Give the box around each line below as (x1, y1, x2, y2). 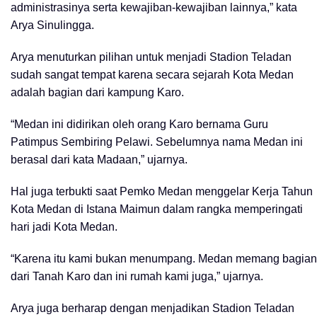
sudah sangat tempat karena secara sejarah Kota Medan (11, 68, 294, 81)
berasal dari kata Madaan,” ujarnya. (11, 153, 188, 166)
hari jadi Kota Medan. (11, 220, 117, 233)
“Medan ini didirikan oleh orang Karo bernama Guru (11, 117, 268, 130)
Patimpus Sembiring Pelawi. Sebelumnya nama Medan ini (11, 135, 303, 148)
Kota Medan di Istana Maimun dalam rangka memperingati (11, 202, 303, 215)
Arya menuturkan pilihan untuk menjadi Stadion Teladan (11, 50, 292, 63)
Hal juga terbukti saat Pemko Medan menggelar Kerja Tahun (11, 185, 313, 197)
